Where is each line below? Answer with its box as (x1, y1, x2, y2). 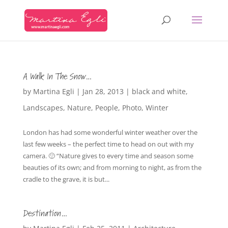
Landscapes (22, 103, 63, 112)
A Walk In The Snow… (22, 71, 93, 82)
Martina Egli (33, 87, 74, 96)
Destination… (22, 208, 68, 219)
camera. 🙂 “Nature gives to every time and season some (22, 151, 193, 160)
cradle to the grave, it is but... (22, 175, 109, 184)
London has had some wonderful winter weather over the (22, 128, 197, 137)
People (95, 103, 118, 112)
